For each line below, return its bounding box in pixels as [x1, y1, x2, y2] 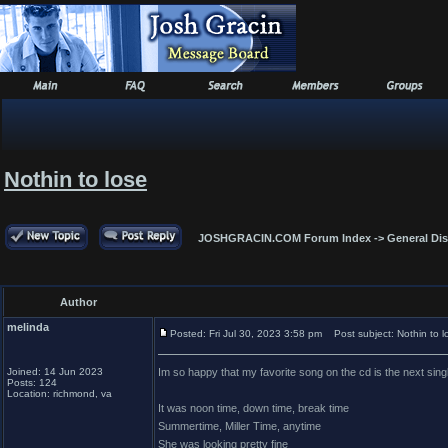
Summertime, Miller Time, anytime [158, 420, 321, 432]
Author [60, 296, 97, 308]
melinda [7, 321, 49, 333]
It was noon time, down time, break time [158, 402, 349, 414]
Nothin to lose [4, 167, 147, 192]
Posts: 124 [7, 377, 57, 388]
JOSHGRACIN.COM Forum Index [198, 232, 371, 244]
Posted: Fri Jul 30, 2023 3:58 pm [170, 328, 322, 339]
